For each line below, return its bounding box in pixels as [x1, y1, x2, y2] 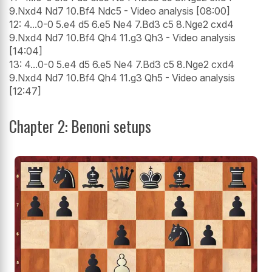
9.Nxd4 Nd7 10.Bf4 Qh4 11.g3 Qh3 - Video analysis [9, 32, 236, 44]
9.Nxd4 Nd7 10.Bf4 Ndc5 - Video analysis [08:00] [9, 5, 230, 18]
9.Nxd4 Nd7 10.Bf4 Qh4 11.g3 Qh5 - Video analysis [9, 72, 235, 84]
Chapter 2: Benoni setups [9, 115, 151, 138]
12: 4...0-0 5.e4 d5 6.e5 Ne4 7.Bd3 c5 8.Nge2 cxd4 [9, 18, 234, 31]
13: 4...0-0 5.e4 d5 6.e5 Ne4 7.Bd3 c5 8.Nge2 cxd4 [9, 58, 234, 71]
